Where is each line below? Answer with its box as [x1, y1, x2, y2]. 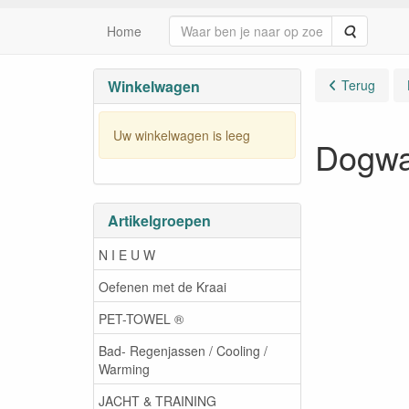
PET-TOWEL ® [99, 309, 184, 328]
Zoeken [355, 21, 399, 39]
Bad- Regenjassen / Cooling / [99, 341, 267, 360]
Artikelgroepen [108, 210, 211, 231]
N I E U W [99, 245, 155, 264]
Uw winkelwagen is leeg [113, 125, 250, 144]
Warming [99, 359, 150, 378]
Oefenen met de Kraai [99, 277, 226, 296]
